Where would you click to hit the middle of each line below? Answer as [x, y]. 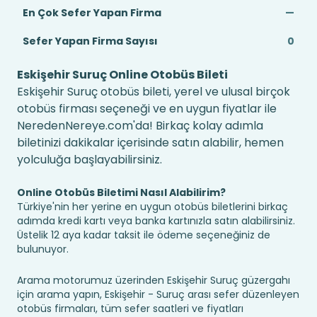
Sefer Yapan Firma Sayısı [90, 41]
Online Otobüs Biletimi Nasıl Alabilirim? [121, 192]
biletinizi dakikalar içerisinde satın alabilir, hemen [150, 143]
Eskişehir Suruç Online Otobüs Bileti [122, 75]
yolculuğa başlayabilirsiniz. [90, 160]
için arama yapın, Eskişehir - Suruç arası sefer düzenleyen [158, 294]
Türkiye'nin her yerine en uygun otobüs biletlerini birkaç [152, 207]
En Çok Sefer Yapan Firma [92, 13]
